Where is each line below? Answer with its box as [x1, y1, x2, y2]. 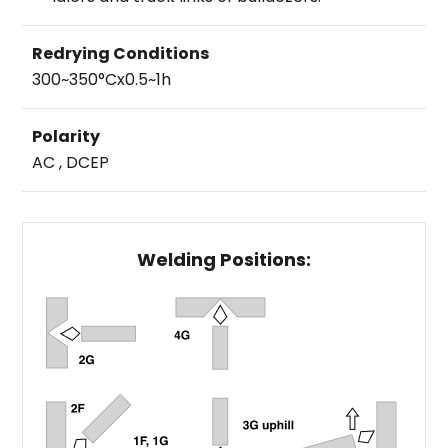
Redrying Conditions [32, 42, 210, 65]
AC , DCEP [32, 151, 110, 174]
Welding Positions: [137, 247, 311, 272]
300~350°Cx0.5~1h [32, 68, 172, 91]
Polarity [32, 125, 101, 148]
